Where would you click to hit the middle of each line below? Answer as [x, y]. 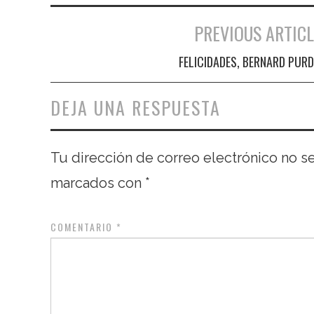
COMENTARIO [83, 227]
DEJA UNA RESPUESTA [136, 108]
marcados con [98, 183]
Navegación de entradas [129, 51]
